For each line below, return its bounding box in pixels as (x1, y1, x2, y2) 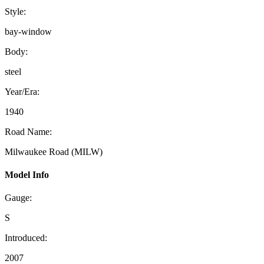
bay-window (5, 26, 52, 37)
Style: (5, 6, 26, 16)
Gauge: (5, 193, 32, 203)
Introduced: (5, 233, 47, 243)
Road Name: (5, 126, 52, 137)
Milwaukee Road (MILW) (5, 146, 103, 157)
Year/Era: (5, 86, 39, 97)
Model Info (5, 170, 49, 180)
